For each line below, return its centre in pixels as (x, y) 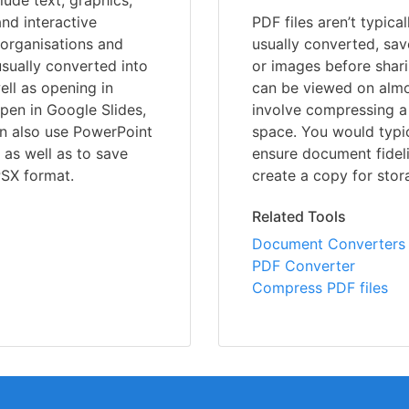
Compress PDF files (320, 288)
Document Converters (329, 244)
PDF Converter (304, 266)
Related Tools (299, 217)
